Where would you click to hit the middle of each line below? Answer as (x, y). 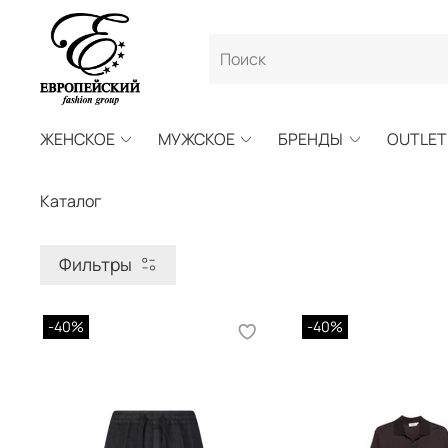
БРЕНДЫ (311, 138)
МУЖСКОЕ (197, 138)
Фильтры (95, 264)
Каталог (70, 200)
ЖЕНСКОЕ (77, 138)
